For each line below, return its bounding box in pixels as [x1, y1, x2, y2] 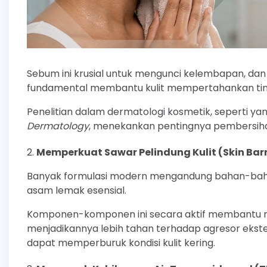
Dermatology [27, 119, 89, 133]
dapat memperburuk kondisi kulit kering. [27, 236, 215, 250]
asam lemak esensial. [27, 184, 126, 198]
